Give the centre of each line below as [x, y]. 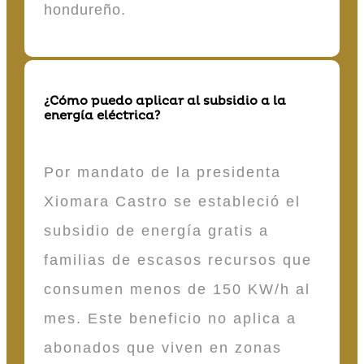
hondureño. [85, 10]
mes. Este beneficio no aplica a [170, 318]
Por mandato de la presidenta [162, 172]
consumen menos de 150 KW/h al [177, 289]
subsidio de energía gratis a [156, 230]
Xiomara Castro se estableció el [172, 201]
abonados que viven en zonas [163, 347]
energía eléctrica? [102, 115]
